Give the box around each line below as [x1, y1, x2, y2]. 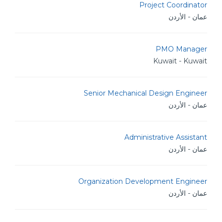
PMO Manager [156, 45, 207, 54]
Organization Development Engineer [78, 177, 207, 186]
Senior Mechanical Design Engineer [84, 89, 207, 98]
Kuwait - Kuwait [153, 56, 207, 65]
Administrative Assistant [124, 133, 207, 142]
